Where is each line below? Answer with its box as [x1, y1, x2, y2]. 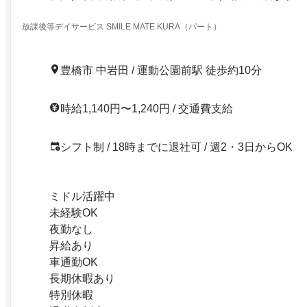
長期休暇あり [49, 272, 115, 284]
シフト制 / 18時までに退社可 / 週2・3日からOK [60, 140, 293, 153]
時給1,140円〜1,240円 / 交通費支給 [60, 102, 233, 114]
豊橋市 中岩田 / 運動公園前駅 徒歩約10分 [60, 64, 262, 76]
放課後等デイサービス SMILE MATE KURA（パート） [22, 21, 221, 32]
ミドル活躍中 [49, 190, 115, 202]
